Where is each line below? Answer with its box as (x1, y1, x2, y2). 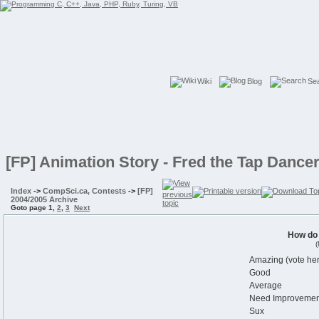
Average (249, 281, 282, 291)
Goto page (11, 204, 48, 211)
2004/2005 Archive (11, 195, 78, 204)
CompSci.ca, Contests (43, 187, 126, 195)
